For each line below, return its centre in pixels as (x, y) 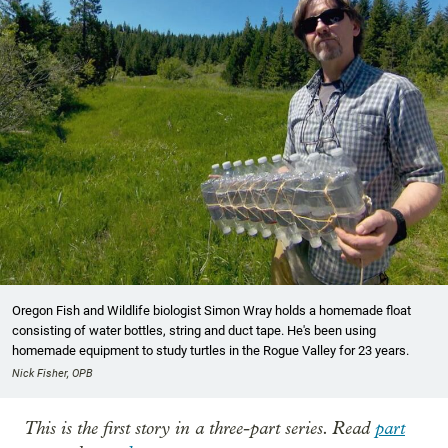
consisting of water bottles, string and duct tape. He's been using (194, 331)
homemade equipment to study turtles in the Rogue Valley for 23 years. (210, 351)
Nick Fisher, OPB (52, 374)
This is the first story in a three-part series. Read (199, 428)
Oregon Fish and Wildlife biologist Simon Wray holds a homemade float (211, 311)
